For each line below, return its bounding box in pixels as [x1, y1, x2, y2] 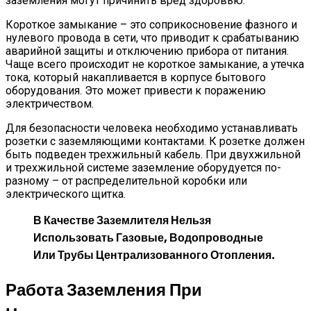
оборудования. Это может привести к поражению [6, 83, 266, 97]
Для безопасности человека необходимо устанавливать [6, 121, 298, 135]
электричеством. [6, 96, 94, 110]
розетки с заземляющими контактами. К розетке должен [6, 134, 305, 148]
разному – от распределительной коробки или [6, 174, 247, 187]
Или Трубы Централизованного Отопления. [33, 246, 275, 263]
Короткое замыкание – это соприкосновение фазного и [6, 17, 297, 31]
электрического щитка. [6, 187, 126, 201]
